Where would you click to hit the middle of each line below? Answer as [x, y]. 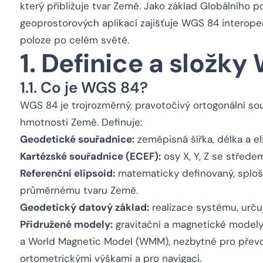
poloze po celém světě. [75, 40]
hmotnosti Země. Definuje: [81, 122]
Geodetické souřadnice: [77, 139]
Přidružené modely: [66, 224]
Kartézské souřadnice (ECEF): [90, 156]
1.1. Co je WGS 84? [84, 87]
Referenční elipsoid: [68, 173]
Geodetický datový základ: [85, 207]
